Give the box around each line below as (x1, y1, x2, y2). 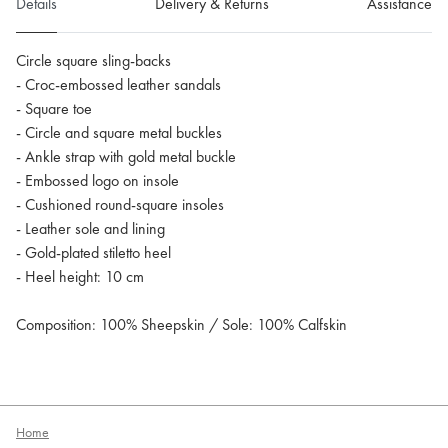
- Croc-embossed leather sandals (16, 74, 221, 96)
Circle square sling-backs (16, 50, 171, 72)
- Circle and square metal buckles (16, 122, 222, 144)
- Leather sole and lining (16, 218, 165, 240)
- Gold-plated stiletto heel (16, 242, 171, 264)
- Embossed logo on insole (16, 170, 179, 192)
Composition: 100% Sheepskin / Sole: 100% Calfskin (16, 314, 347, 336)
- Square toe (16, 98, 92, 120)
